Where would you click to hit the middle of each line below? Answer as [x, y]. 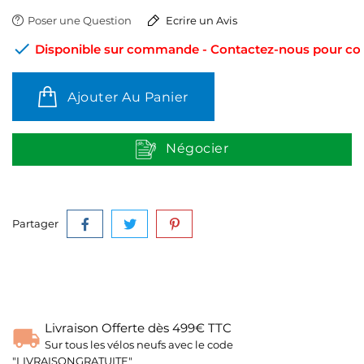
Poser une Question [80, 20]
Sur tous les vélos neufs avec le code [139, 344]
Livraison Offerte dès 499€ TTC [138, 328]
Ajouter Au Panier [128, 97]
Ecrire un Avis [200, 20]
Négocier [197, 149]
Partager [35, 223]
